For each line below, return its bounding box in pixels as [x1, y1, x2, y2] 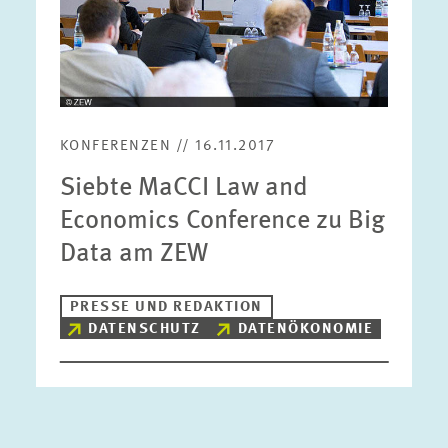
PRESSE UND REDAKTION [69, 300, 263, 315]
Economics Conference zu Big [59, 208, 385, 234]
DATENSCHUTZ [88, 322, 201, 337]
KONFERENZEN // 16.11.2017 [59, 139, 276, 154]
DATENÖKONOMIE [237, 322, 374, 337]
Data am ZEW [59, 241, 208, 267]
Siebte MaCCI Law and [59, 175, 308, 201]
